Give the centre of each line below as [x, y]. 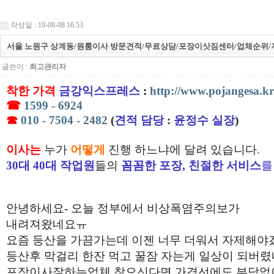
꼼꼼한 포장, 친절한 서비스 [191, 165]
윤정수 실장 [204, 120]
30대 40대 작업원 [50, 165]
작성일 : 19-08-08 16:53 [47, 25]
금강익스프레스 [99, 91]
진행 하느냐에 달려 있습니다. [183, 149]
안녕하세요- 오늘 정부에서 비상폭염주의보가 [123, 208]
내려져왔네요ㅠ [47, 224]
